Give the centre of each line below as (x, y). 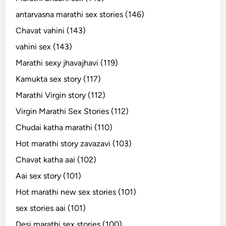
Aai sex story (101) (49, 176)
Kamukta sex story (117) (59, 79)
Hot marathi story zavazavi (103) (74, 143)
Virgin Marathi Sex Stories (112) (72, 111)
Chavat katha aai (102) (56, 159)
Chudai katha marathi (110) (64, 127)
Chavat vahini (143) (51, 30)
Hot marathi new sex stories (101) (76, 192)
